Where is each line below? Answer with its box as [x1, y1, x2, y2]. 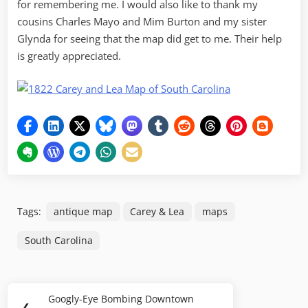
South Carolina [24, 234, 93, 247]
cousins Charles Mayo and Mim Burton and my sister [17, 14, 267, 29]
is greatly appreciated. [17, 49, 121, 63]
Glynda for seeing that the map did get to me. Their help [17, 32, 282, 46]
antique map [53, 204, 113, 218]
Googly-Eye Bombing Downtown [48, 292, 195, 306]
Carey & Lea [130, 204, 185, 218]
